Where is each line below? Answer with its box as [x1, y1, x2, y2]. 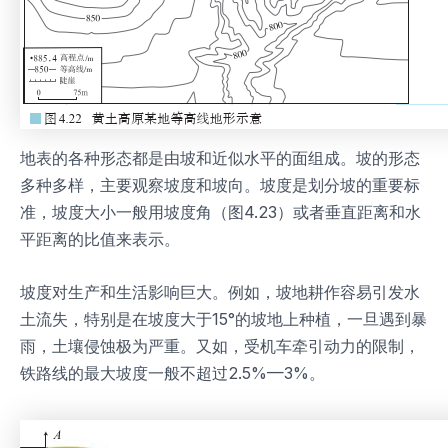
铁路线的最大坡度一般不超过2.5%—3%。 [20, 363, 325, 384]
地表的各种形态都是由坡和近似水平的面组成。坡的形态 [20, 148, 420, 169]
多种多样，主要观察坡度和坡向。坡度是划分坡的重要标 [20, 175, 420, 196]
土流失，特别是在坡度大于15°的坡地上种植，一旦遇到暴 [20, 309, 427, 330]
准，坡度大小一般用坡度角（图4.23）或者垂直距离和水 [20, 202, 421, 223]
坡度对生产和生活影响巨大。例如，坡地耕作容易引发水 [20, 282, 420, 303]
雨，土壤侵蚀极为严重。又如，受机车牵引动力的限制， [20, 336, 420, 357]
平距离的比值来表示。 [20, 229, 180, 250]
